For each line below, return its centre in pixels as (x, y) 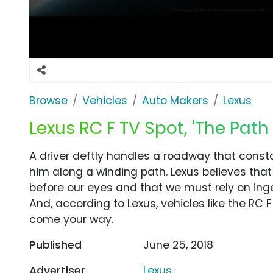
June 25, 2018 (179, 245)
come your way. (71, 219)
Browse (48, 100)
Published (55, 245)
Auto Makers (175, 100)
